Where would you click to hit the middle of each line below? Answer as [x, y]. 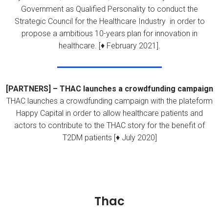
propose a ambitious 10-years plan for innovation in [109, 33]
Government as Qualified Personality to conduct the [109, 9]
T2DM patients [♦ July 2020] [109, 137]
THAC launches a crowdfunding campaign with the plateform [109, 101]
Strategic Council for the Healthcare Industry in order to [109, 21]
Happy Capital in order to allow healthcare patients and [109, 113]
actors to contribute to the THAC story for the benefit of [109, 125]
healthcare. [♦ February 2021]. [109, 45]
